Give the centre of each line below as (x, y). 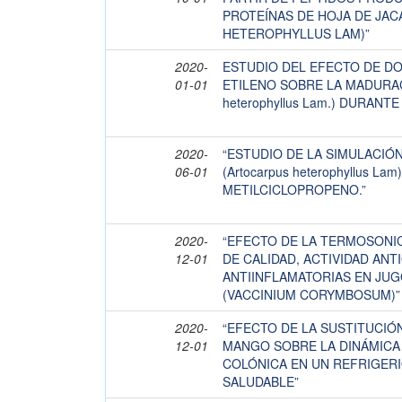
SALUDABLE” (261, 381)
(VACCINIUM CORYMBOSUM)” (311, 294)
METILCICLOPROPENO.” (294, 189)
